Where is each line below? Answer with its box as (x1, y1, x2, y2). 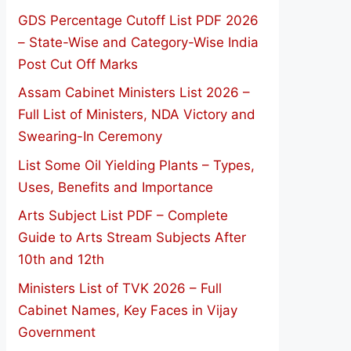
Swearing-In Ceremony (18, 128, 162, 144)
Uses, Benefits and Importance (18, 179, 213, 195)
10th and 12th (18, 251, 104, 267)
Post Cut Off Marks (18, 56, 138, 72)
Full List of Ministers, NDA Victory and (18, 107, 255, 122)
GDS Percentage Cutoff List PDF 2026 (18, 12, 259, 28)
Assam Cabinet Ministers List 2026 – (18, 85, 250, 100)
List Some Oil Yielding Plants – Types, (18, 157, 255, 173)
